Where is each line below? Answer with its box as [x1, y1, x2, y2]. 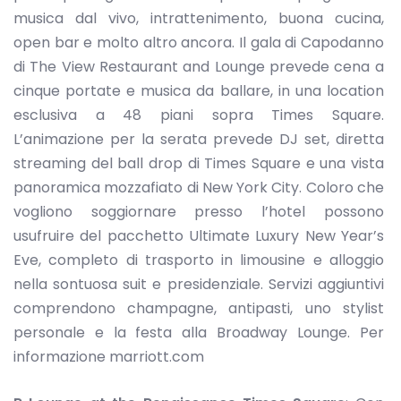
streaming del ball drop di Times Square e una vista [13, 152, 384, 174]
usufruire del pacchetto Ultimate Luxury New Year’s [13, 225, 384, 246]
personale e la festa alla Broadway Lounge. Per [13, 321, 384, 343]
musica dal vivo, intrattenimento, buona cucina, [13, 7, 384, 29]
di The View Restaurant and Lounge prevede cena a [13, 55, 384, 77]
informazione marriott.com [13, 346, 204, 367]
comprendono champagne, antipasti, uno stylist [13, 297, 384, 319]
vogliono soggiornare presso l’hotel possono [13, 200, 384, 222]
